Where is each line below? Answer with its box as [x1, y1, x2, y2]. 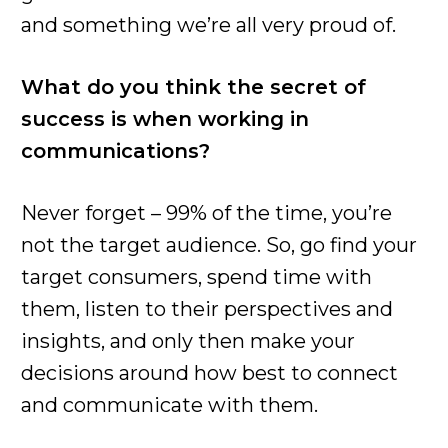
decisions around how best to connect [21, 360, 398, 385]
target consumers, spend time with [21, 264, 372, 289]
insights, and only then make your [21, 328, 355, 353]
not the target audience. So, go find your [21, 232, 417, 257]
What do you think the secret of [21, 74, 366, 99]
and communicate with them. [21, 392, 318, 417]
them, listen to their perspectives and [21, 296, 393, 321]
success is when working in [21, 106, 309, 131]
